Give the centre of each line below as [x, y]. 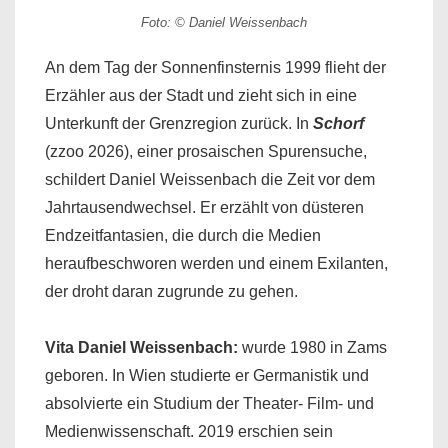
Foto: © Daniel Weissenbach [224, 23]
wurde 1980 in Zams [314, 348]
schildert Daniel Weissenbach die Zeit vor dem [210, 180]
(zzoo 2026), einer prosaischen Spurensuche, [206, 152]
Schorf [338, 124]
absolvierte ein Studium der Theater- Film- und [209, 404]
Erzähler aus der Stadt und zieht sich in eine [201, 96]
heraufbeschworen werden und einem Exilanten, [216, 264]
